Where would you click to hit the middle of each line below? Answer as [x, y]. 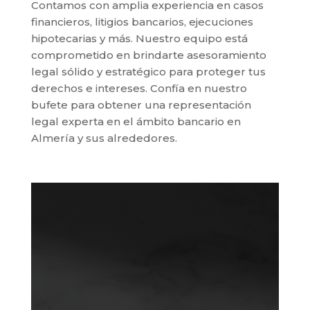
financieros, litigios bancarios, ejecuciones [142, 22]
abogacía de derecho [154, 241]
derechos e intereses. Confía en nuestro [139, 88]
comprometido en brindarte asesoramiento [148, 55]
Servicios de [113, 218]
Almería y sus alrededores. [104, 138]
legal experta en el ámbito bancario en [136, 121]
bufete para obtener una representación [141, 105]
